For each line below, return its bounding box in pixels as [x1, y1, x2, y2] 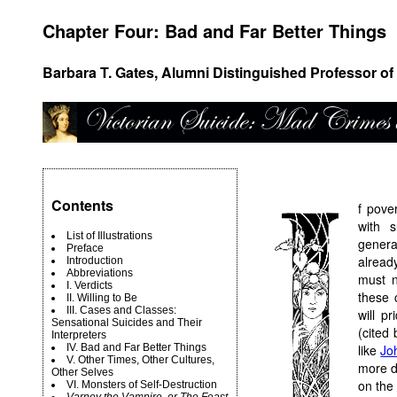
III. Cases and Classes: [66, 304, 176, 316]
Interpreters [51, 329, 106, 341]
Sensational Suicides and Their [51, 316, 202, 329]
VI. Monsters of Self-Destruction [66, 378, 217, 391]
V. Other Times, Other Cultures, [66, 354, 214, 366]
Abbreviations [66, 267, 133, 279]
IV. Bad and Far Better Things [66, 341, 206, 354]
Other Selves [51, 366, 113, 378]
